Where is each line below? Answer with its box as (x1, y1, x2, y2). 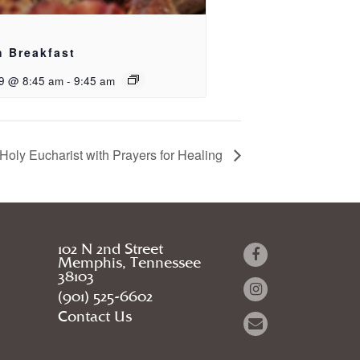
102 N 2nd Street (58, 243, 164, 257)
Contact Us (58, 310, 133, 325)
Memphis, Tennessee (58, 256, 202, 271)
